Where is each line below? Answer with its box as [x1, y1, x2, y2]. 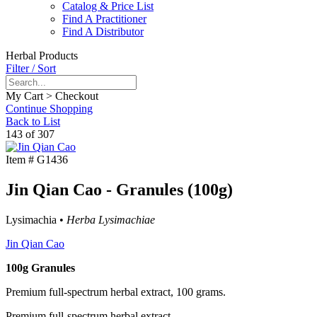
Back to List [6, 115, 60, 128]
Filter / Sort [6, 62, 56, 75]
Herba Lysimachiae [67, 214, 155, 226]
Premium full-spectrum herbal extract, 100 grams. [6, 286, 226, 299]
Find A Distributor [62, 25, 144, 38]
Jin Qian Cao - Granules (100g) [6, 180, 233, 200]
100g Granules [6, 262, 75, 275]
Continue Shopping [6, 103, 93, 115]
